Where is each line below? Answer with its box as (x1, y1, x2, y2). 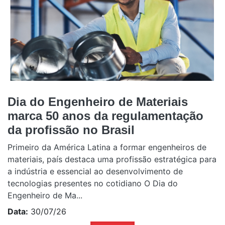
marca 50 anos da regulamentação (8, 109, 203, 123)
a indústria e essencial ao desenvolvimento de (8, 166, 183, 177)
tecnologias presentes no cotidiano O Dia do (8, 178, 178, 189)
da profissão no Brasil (8, 123, 135, 137)
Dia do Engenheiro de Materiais (8, 95, 188, 109)
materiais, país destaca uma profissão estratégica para (8, 154, 216, 165)
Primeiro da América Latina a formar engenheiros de (8, 142, 206, 153)
